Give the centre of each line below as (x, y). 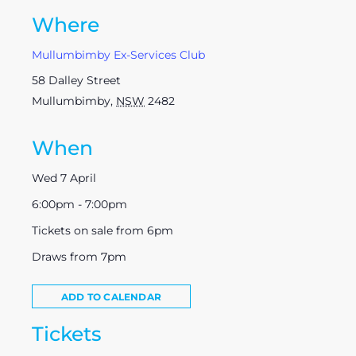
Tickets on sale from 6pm (103, 230)
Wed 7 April (64, 178)
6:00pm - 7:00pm (79, 204)
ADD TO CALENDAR (111, 296)
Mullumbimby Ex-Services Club (118, 54)
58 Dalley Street (76, 80)
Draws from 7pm (79, 256)
